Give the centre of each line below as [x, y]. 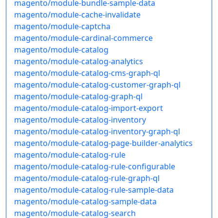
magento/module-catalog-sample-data [85, 202]
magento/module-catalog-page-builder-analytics [103, 143]
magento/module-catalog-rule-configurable [95, 167]
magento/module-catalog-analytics [79, 62]
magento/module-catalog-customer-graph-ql [97, 85]
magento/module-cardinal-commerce [83, 38]
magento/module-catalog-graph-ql [78, 97]
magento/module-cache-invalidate [77, 15]
